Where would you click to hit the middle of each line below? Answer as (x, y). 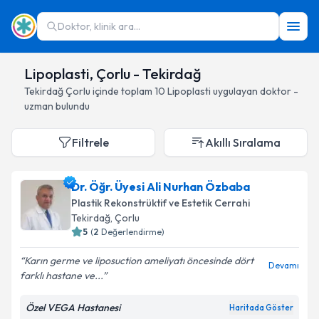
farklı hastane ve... (61, 276)
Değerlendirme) (133, 232)
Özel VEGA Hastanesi (73, 308)
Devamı (284, 265)
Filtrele (90, 142)
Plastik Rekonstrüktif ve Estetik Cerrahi (161, 203)
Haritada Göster (261, 308)
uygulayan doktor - (255, 91)
